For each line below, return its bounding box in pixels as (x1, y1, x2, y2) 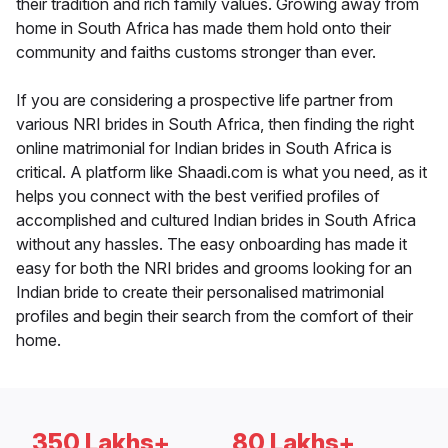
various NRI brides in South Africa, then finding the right (16, 114, 414, 135)
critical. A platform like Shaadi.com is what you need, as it (16, 162, 427, 183)
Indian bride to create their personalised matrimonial (16, 282, 384, 303)
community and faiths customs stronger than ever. (16, 42, 376, 63)
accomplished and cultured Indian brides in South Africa (16, 210, 416, 231)
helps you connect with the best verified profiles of (16, 186, 380, 207)
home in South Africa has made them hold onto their (16, 18, 391, 39)
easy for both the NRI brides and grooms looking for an (16, 258, 412, 279)
